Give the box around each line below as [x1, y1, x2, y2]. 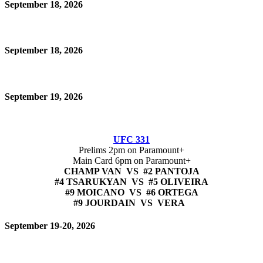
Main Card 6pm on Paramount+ [72, 155, 191, 166]
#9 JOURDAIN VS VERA [73, 197, 185, 208]
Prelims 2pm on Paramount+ [79, 144, 184, 155]
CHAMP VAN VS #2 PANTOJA [63, 166, 200, 176]
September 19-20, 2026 [5, 221, 95, 231]
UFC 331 [113, 134, 150, 144]
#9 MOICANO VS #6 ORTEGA [65, 187, 198, 197]
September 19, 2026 [5, 91, 83, 102]
